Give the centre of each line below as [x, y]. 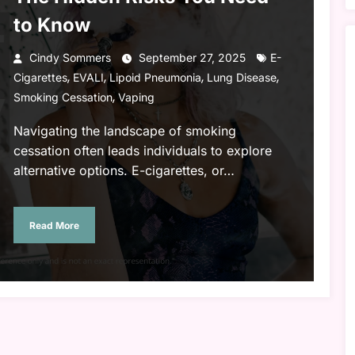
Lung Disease [241, 78]
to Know [52, 25]
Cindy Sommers [70, 58]
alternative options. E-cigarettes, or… [124, 171]
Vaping [136, 97]
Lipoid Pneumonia [155, 78]
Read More [54, 225]
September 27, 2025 [192, 58]
